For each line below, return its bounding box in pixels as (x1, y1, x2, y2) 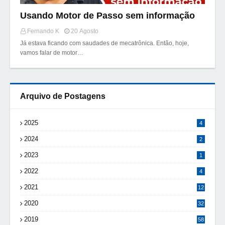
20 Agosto (71, 28, 98, 35)
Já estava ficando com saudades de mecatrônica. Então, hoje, (20, 40, 189, 47)
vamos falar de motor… (20, 49, 83, 56)
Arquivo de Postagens (20, 92, 105, 100)
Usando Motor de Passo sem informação (20, 11, 195, 21)
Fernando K (27, 28, 59, 35)
